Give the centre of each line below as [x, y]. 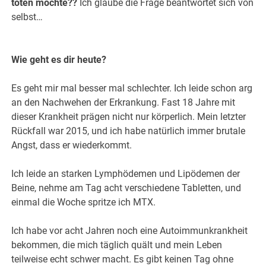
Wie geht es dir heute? [59, 60]
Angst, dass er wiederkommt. [72, 145]
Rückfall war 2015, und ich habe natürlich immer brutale [129, 131]
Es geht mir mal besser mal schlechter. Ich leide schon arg [132, 88]
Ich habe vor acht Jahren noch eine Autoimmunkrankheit [130, 231]
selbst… [27, 17]
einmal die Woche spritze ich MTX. [84, 202]
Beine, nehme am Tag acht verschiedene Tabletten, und [126, 188]
